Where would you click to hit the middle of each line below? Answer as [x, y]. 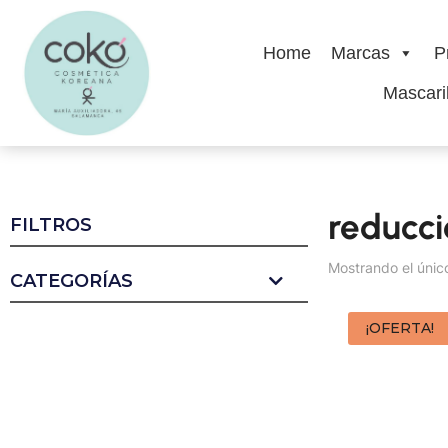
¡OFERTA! [399, 328]
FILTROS [51, 225]
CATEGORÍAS [71, 281]
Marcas [360, 53]
